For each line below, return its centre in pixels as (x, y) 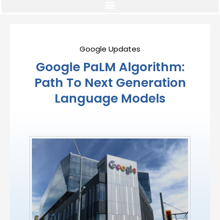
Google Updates (110, 49)
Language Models (110, 99)
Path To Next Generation (110, 83)
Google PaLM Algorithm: (110, 67)
